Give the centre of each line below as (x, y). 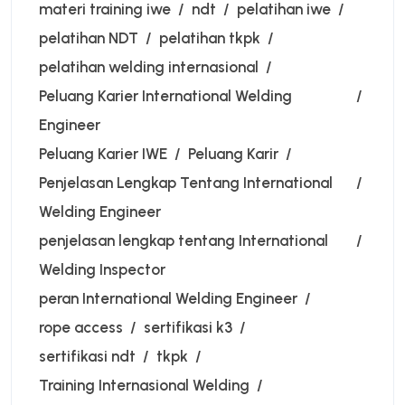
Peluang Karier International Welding (165, 96)
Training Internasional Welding (144, 386)
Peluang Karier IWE (103, 154)
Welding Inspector (102, 270)
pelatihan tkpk (210, 38)
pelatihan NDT (89, 38)
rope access (81, 328)
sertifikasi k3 (188, 328)
